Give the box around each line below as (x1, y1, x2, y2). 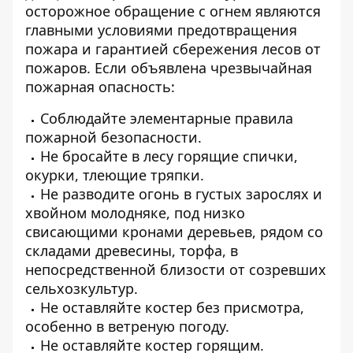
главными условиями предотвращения (25, 20, 297, 39)
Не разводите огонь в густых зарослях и (40, 184, 322, 203)
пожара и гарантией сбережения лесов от (25, 39, 321, 58)
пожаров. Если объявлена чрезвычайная (25, 58, 312, 77)
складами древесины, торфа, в (25, 241, 238, 260)
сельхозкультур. (25, 279, 138, 298)
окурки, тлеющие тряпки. (25, 165, 204, 184)
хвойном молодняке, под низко (25, 203, 245, 222)
